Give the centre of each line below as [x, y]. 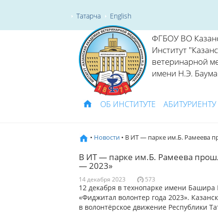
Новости [107, 137]
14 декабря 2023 [102, 179]
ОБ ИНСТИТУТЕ [128, 104]
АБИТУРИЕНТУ [190, 104]
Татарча [89, 16]
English [121, 16]
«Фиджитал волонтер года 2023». [135, 197]
